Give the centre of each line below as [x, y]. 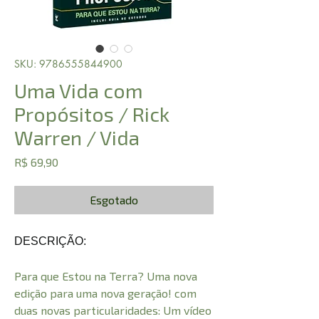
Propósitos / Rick [92, 114]
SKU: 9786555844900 [68, 64]
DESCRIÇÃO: [50, 241]
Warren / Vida [77, 138]
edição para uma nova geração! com [105, 293]
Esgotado [114, 200]
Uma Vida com [79, 91]
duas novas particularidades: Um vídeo [113, 310]
